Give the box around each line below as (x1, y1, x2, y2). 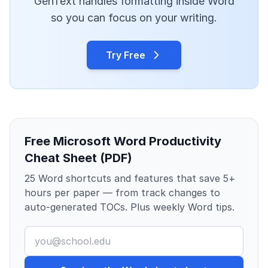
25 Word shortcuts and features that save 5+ (25, 172, 236, 185)
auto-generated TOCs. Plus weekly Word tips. (25, 201, 234, 214)
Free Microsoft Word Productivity (25, 134, 221, 149)
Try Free (106, 49, 145, 62)
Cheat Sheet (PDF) (25, 151, 132, 166)
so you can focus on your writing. (51, 11, 217, 25)
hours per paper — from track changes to (25, 187, 220, 199)
